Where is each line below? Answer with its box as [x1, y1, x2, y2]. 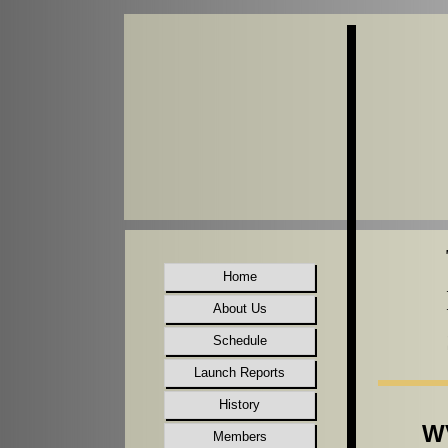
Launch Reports [194, 365, 285, 380]
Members [212, 429, 267, 444]
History [219, 397, 260, 412]
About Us [212, 301, 267, 316]
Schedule [212, 333, 267, 348]
